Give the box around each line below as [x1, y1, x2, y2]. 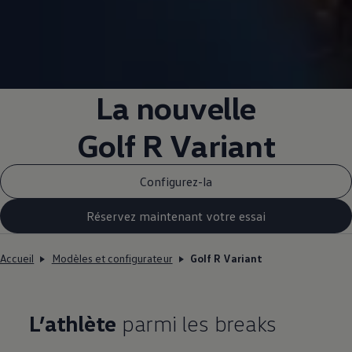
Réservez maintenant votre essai [86, 207, 266, 224]
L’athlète [29, 310, 117, 337]
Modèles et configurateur [51, 251, 173, 266]
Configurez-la [140, 173, 212, 189]
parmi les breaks [116, 310, 277, 337]
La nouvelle [96, 88, 256, 127]
